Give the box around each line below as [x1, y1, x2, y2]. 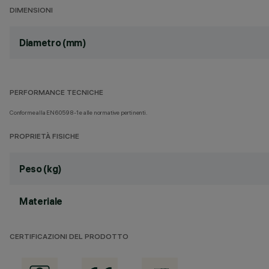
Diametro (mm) [19, 37, 86, 49]
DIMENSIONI [10, 7, 53, 15]
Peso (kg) [19, 163, 62, 175]
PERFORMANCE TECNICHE [10, 89, 103, 97]
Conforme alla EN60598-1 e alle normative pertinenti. [10, 109, 148, 116]
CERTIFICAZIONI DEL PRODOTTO [10, 234, 128, 241]
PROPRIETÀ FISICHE [10, 133, 79, 141]
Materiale [19, 195, 63, 207]
